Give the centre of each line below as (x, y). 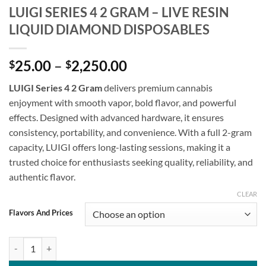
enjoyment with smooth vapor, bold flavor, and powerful (123, 102)
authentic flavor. (42, 176)
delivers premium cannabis (157, 87)
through (152, 107)
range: (147, 79)
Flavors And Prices (41, 212)
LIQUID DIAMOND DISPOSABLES (109, 29)
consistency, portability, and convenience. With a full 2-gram (130, 132)
